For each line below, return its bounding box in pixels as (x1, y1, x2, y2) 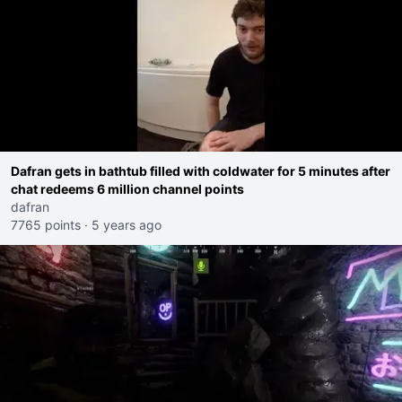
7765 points (11, 217, 81, 232)
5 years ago (92, 217, 162, 232)
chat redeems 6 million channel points (11, 181, 244, 197)
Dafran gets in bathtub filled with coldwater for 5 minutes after (11, 163, 390, 179)
